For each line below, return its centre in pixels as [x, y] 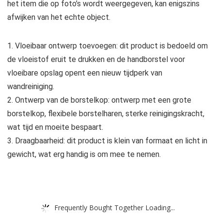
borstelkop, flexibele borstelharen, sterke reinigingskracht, [106, 114]
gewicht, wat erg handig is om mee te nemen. [84, 155]
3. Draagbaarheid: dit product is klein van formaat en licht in [107, 141]
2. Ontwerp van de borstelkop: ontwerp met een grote [99, 100]
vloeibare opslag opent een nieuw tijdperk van [85, 73]
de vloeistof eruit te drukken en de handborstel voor [96, 60]
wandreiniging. [31, 87]
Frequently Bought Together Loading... [115, 207]
